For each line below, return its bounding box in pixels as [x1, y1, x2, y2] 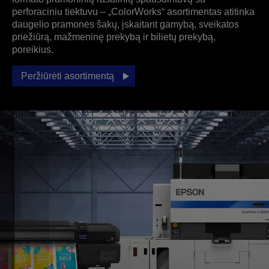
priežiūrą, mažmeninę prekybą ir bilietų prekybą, [12, 32, 216, 42]
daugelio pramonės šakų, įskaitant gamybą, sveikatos [12, 19, 239, 29]
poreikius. [12, 44, 53, 55]
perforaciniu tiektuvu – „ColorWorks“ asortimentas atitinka [12, 7, 255, 17]
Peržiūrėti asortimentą [21, 71, 114, 81]
